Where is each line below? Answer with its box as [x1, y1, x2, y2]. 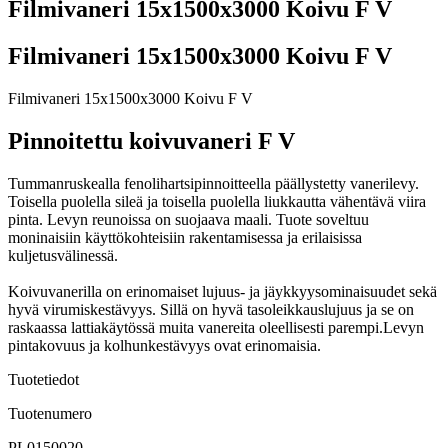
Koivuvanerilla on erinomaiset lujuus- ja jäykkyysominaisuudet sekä [8, 282, 437, 300]
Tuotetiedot [8, 370, 79, 388]
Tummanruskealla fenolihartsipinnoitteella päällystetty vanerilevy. [8, 174, 419, 192]
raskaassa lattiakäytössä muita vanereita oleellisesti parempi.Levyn [8, 318, 424, 336]
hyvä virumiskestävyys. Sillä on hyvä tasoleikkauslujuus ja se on [8, 300, 414, 318]
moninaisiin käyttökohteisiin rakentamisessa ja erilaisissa [8, 228, 362, 246]
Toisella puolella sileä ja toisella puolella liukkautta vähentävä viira [8, 192, 426, 210]
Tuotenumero [8, 404, 92, 422]
